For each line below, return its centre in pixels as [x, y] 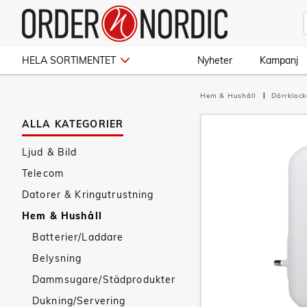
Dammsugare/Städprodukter [104, 280]
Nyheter [215, 60]
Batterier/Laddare [78, 237]
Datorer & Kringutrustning [88, 195]
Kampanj [279, 60]
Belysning [57, 258]
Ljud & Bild [50, 152]
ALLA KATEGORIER [73, 124]
